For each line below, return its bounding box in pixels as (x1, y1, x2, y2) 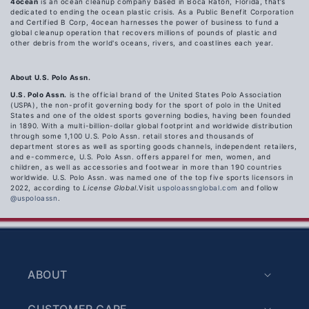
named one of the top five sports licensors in (126, 173, 294, 182)
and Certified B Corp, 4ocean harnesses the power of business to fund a (10, 18, 280, 27)
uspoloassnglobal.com (157, 183, 239, 192)
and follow (238, 183, 279, 192)
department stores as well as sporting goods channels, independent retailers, (10, 142, 297, 151)
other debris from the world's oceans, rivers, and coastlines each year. (10, 39, 274, 48)
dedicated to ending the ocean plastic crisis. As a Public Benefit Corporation (10, 8, 295, 17)
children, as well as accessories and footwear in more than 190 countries (10, 163, 282, 172)
